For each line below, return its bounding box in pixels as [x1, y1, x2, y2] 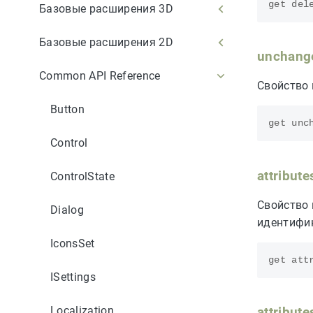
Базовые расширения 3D [39, 1, 173, 15]
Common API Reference [39, 68, 161, 82]
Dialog [50, 203, 84, 217]
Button [50, 102, 85, 116]
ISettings [50, 270, 96, 284]
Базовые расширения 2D [39, 35, 173, 49]
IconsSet [50, 236, 95, 250]
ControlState [50, 169, 115, 183]
